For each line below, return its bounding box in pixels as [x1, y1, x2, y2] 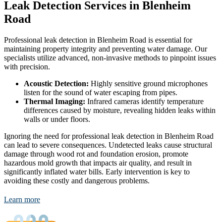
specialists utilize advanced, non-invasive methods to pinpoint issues [4, 54, 216, 62]
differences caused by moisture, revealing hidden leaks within [24, 106, 216, 115]
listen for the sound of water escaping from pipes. [24, 88, 177, 97]
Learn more [4, 195, 40, 204]
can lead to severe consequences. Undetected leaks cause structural [4, 141, 212, 150]
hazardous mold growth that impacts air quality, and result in [4, 159, 192, 167]
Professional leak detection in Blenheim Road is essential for [4, 36, 192, 45]
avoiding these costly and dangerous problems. [4, 176, 150, 185]
